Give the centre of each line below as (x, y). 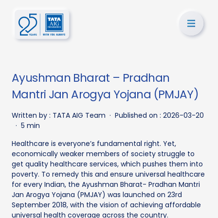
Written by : (32, 115)
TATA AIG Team (79, 115)
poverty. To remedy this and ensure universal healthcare (108, 174)
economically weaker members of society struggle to (103, 154)
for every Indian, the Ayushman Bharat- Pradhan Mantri (106, 184)
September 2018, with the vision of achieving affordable (106, 205)
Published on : (139, 115)
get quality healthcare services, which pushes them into (107, 164)
